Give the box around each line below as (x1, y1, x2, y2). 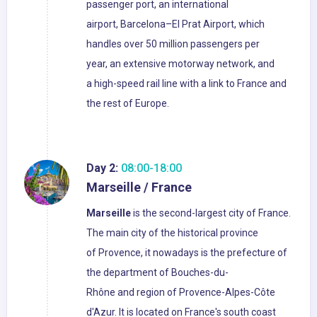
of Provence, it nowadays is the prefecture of (86, 247, 287, 259)
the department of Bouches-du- (86, 267, 229, 279)
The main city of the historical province (86, 227, 258, 239)
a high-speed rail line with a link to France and (86, 78, 287, 90)
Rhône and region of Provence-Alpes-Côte (86, 287, 275, 299)
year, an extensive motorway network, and (86, 58, 275, 70)
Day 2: (86, 161, 118, 175)
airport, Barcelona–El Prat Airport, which (86, 18, 265, 30)
